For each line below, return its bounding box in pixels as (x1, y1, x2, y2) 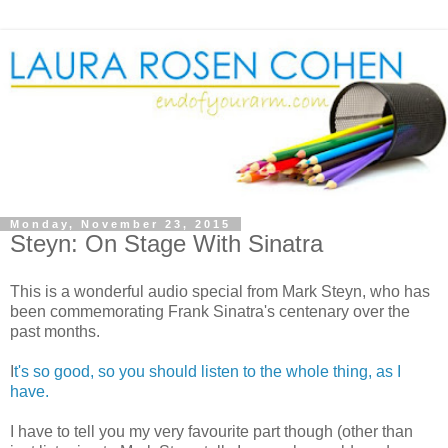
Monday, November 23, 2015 (10, 218, 231, 230)
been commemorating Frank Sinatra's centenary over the (10, 302, 410, 320)
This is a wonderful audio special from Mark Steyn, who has (10, 282, 430, 300)
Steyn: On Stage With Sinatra (10, 230, 323, 257)
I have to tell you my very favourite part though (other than (10, 422, 413, 440)
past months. (10, 322, 100, 340)
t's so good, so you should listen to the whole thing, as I (14, 362, 401, 380)
